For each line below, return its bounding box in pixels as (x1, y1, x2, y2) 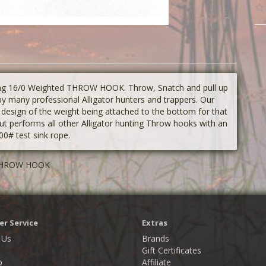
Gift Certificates (142, 245, 201, 256)
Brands (142, 233, 169, 245)
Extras (142, 217, 167, 229)
